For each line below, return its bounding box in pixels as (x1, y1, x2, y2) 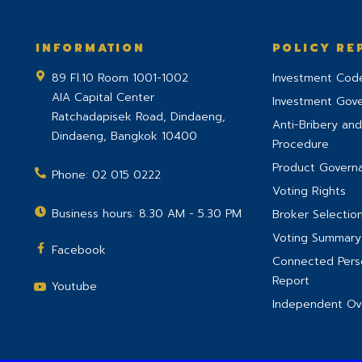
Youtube (52, 278, 97, 295)
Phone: (52, 166, 92, 183)
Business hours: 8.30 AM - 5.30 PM (52, 205, 242, 222)
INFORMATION (36, 40, 145, 57)
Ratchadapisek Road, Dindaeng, (52, 108, 225, 125)
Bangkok (111, 128, 158, 145)
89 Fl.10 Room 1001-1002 (52, 69, 188, 86)
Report (271, 272, 309, 289)
